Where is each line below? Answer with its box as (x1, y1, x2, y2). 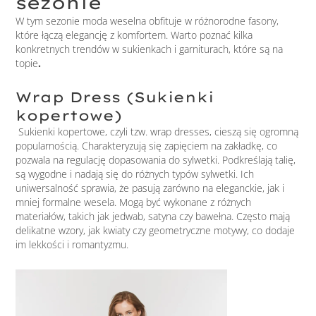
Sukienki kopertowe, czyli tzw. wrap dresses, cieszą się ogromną (16, 124, 299, 138)
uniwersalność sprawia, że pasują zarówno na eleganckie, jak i (16, 181, 285, 195)
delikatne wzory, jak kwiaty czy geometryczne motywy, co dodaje (16, 223, 296, 237)
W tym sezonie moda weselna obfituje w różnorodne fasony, (16, 14, 279, 28)
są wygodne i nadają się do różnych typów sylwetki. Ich (16, 166, 255, 181)
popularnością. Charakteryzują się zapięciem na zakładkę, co (16, 138, 278, 152)
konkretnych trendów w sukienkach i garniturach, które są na (16, 42, 284, 56)
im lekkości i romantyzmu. (16, 237, 129, 251)
